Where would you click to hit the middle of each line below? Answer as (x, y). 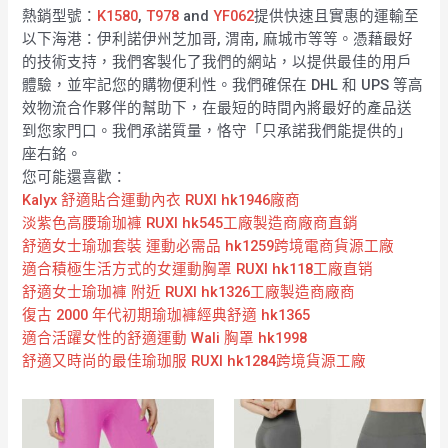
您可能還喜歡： (75, 177)
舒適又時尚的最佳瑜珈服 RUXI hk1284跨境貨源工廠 (194, 361)
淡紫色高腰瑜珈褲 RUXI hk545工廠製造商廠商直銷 (190, 223)
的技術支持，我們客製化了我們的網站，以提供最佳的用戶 (217, 62)
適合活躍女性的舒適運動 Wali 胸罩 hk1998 (165, 338)
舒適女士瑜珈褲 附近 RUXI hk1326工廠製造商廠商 (189, 292)
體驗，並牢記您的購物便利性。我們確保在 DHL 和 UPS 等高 (223, 85)
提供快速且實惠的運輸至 (337, 16)
